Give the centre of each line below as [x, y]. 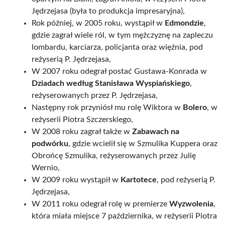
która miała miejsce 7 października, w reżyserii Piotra [124, 216]
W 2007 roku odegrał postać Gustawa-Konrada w [119, 71]
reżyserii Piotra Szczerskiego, [82, 120]
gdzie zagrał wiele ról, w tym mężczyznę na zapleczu [122, 35]
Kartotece [139, 180]
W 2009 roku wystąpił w [76, 180]
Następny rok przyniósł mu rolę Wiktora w [107, 107]
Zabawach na [156, 132]
